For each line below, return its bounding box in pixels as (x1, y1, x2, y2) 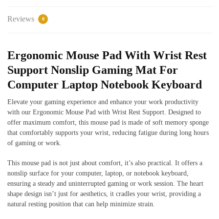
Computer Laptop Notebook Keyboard (7, 78, 202, 91)
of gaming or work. (7, 139, 62, 147)
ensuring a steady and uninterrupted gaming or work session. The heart (7, 179, 203, 187)
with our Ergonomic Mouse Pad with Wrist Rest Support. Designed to (7, 109, 201, 116)
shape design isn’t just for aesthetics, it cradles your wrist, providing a (7, 190, 201, 197)
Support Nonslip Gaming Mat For (7, 64, 178, 76)
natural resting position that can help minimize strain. (7, 200, 155, 208)
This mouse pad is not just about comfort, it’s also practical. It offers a (7, 159, 202, 167)
